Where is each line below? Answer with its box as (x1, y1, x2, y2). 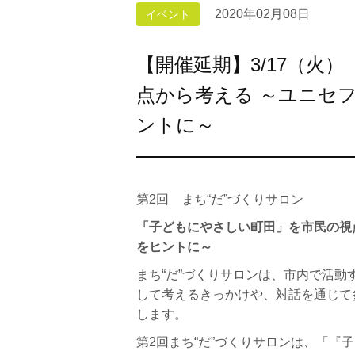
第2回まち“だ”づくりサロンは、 (136, 335, 316, 349)
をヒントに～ (136, 240, 212, 254)
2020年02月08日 (215, 7, 310, 21)
